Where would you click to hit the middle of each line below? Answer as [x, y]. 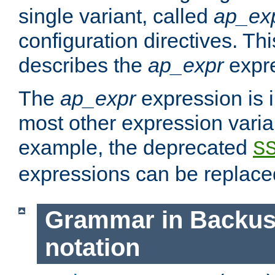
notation [92, 248]
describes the [83, 65]
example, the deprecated [136, 148]
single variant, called [116, 16]
